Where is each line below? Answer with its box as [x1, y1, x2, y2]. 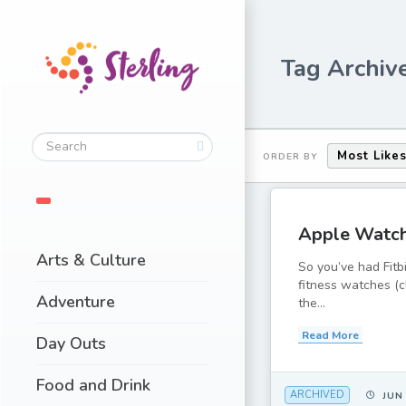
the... [297, 295, 325, 313]
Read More [301, 328, 359, 343]
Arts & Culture [36, 248, 146, 271]
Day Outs [36, 332, 106, 354]
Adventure [36, 290, 115, 313]
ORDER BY [263, 150, 318, 163]
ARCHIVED [289, 388, 344, 402]
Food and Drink [36, 373, 150, 396]
